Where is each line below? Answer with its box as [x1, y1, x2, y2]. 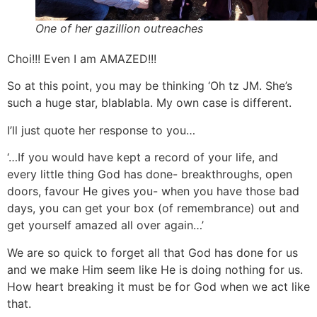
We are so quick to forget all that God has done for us [7, 245, 298, 260]
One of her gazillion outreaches [35, 21, 203, 35]
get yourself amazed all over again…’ [7, 218, 204, 233]
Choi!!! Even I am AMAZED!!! [7, 51, 156, 66]
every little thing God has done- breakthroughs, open [7, 167, 292, 182]
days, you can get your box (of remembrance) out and [7, 201, 299, 216]
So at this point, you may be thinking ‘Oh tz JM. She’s [7, 79, 292, 93]
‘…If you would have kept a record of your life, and [7, 150, 278, 165]
